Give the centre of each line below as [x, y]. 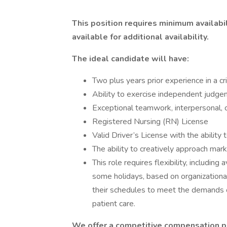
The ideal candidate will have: [130, 59]
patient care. [114, 204]
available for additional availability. [140, 37]
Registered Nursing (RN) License [150, 122]
